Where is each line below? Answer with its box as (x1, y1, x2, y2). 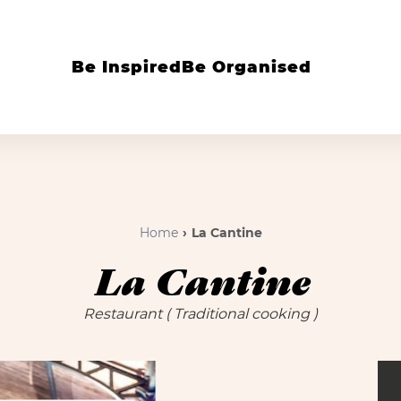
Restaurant (83, 305, 166, 322)
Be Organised (182, 56, 311, 77)
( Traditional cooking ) (166, 305, 318, 322)
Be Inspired (72, 56, 182, 77)
